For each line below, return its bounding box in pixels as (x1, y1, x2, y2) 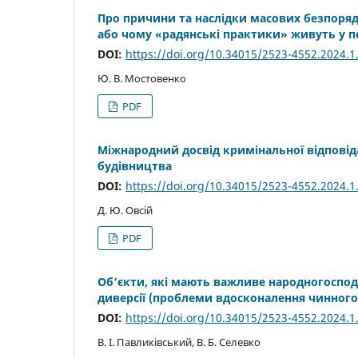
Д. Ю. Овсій (97, 203, 153, 218)
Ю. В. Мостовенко (97, 71, 186, 86)
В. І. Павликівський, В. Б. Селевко (97, 335, 261, 350)
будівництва (97, 158, 172, 174)
